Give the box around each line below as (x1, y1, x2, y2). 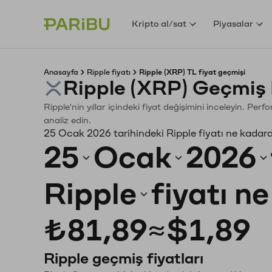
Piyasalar (213, 19, 254, 29)
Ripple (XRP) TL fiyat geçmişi (139, 69, 245, 76)
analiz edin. (44, 116, 91, 125)
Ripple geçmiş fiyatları (44, 251, 203, 267)
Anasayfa (44, 69, 78, 76)
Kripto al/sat (132, 19, 187, 29)
